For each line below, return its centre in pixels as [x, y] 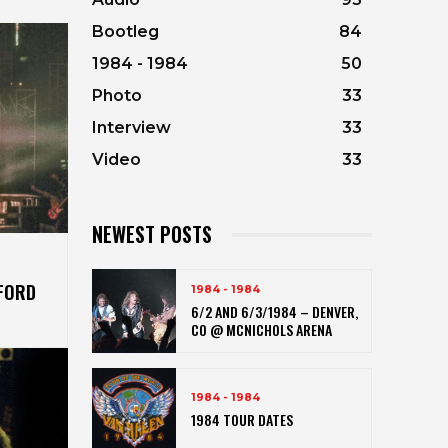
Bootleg [125, 32]
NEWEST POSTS [152, 234]
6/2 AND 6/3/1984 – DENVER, [274, 311]
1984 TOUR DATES [242, 419]
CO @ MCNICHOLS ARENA [261, 329]
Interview [131, 128]
